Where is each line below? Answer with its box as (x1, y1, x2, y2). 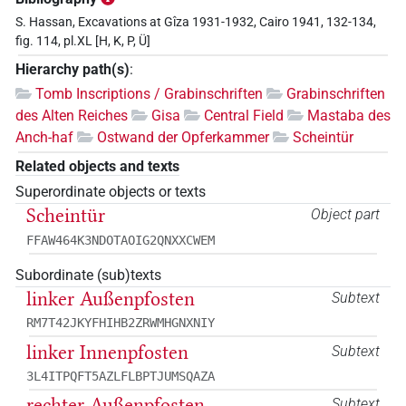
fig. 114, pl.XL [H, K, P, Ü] (15, 34, 150, 50)
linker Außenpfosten (26, 286, 195, 311)
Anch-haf (15, 129, 73, 146)
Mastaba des (307, 107, 391, 124)
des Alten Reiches (15, 107, 128, 124)
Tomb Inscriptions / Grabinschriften (35, 85, 263, 102)
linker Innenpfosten (26, 340, 188, 364)
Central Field (204, 107, 287, 124)
